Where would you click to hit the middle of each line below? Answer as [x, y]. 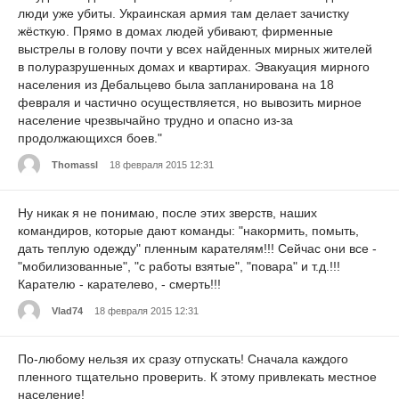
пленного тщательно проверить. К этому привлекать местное [197, 376]
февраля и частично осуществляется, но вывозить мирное [190, 103]
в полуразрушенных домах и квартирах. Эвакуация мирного [194, 67]
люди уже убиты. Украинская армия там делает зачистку [183, 14]
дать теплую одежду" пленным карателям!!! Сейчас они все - [197, 248]
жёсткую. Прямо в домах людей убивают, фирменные [175, 32]
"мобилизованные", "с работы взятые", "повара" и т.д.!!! [179, 266]
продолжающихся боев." [90, 138]
